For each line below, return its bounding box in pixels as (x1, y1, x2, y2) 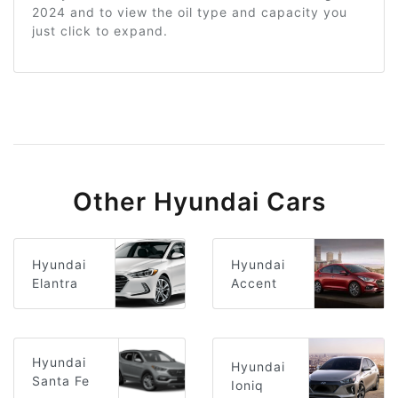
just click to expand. (32, 23, 168, 38)
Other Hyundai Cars (72, 187, 326, 217)
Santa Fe (32, 372, 90, 388)
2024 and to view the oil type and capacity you (32, 4, 347, 20)
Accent (231, 275, 277, 291)
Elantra (32, 275, 78, 291)
